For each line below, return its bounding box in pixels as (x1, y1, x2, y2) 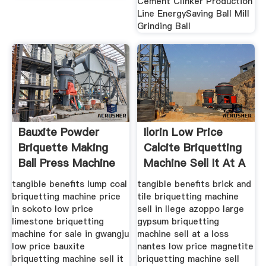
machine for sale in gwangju (11, 227, 129, 240)
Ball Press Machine (18, 156, 115, 171)
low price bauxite (11, 240, 85, 252)
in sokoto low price (11, 202, 93, 215)
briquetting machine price (11, 190, 121, 202)
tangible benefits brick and (137, 178, 252, 190)
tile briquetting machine (137, 190, 239, 202)
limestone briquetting (11, 215, 104, 227)
